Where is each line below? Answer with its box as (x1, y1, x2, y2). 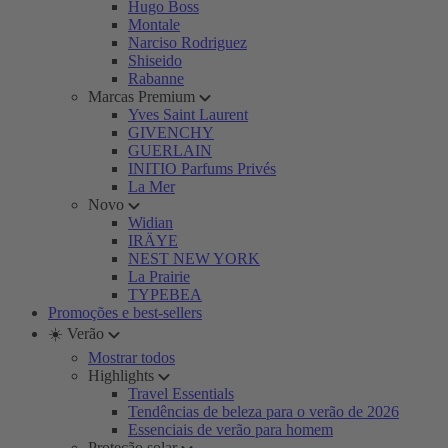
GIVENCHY (128, 124, 214, 141)
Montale (128, 16, 180, 33)
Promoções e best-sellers (48, 304, 202, 321)
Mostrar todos (88, 349, 175, 366)
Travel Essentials (128, 385, 234, 402)
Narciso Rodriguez (128, 34, 247, 51)
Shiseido (128, 52, 182, 69)
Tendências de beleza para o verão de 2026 (128, 403, 399, 420)
